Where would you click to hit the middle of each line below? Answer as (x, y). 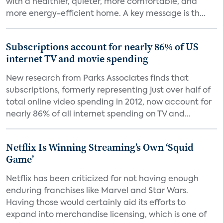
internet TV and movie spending (77, 59)
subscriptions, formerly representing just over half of (108, 91)
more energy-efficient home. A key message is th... (106, 14)
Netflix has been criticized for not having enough (102, 179)
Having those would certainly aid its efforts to (96, 203)
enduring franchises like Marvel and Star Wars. (97, 191)
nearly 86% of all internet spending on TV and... (98, 114)
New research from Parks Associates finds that (97, 79)
